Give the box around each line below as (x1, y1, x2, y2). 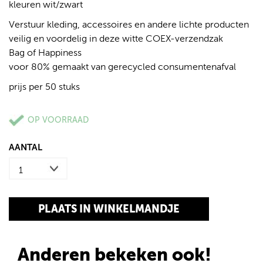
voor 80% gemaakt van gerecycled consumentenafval (9, 62, 236, 73)
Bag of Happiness (9, 48, 82, 59)
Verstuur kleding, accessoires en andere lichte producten (9, 19, 249, 31)
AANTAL (9, 142, 42, 153)
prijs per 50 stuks (9, 82, 80, 93)
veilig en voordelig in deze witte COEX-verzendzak (9, 33, 223, 45)
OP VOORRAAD (28, 116, 89, 125)
